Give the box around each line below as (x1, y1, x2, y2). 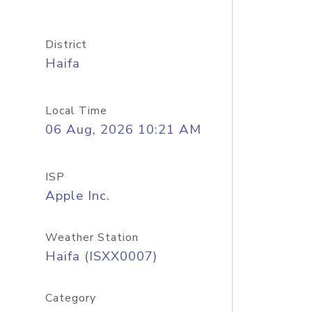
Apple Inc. (45, 187, 110, 205)
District (45, 37, 87, 52)
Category (45, 290, 96, 306)
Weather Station (45, 230, 139, 245)
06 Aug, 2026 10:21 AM (45, 120, 201, 139)
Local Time (45, 103, 107, 118)
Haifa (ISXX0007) (45, 247, 157, 265)
